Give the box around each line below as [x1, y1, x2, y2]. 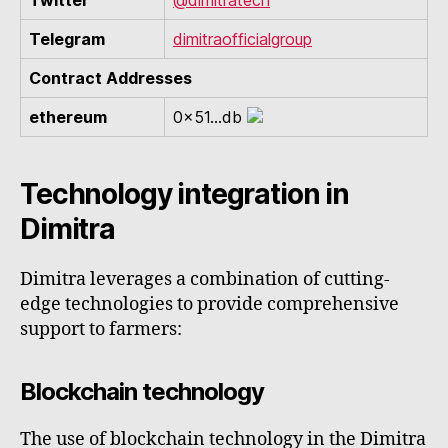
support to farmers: [20, 318, 182, 342]
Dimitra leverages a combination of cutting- [20, 268, 390, 292]
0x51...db [173, 107, 242, 128]
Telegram [29, 29, 105, 50]
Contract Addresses [29, 68, 192, 89]
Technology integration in [20, 177, 349, 212]
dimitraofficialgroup [173, 29, 312, 50]
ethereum [29, 107, 107, 128]
